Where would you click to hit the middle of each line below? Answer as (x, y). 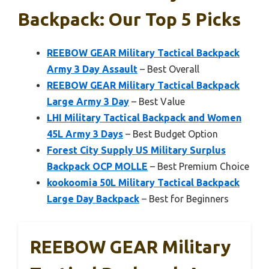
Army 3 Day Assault (92, 69)
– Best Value (157, 102)
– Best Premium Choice (198, 167)
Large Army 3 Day (88, 102)
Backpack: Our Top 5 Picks (129, 20)
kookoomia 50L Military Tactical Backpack (143, 183)
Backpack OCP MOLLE (97, 167)
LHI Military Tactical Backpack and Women (144, 118)
